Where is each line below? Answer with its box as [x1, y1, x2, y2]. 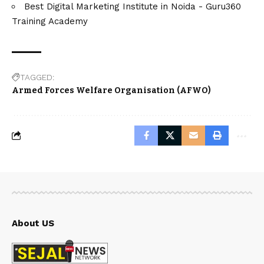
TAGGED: [20, 72, 54, 82]
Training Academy [12, 15, 88, 27]
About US [12, 217, 54, 229]
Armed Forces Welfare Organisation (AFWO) [12, 85, 211, 95]
